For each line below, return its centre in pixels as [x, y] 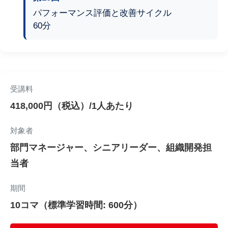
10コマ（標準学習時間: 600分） [76, 205]
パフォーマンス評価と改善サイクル [102, 13]
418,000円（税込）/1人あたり [72, 106]
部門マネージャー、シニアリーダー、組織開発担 [111, 148]
